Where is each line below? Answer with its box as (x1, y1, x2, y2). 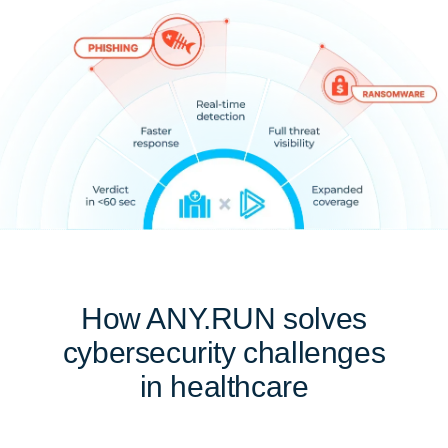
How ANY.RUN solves (81, 302, 367, 335)
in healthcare (139, 370, 309, 403)
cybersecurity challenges (62, 336, 386, 369)
